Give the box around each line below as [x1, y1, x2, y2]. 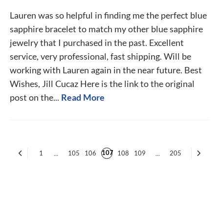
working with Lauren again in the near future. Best [10, 65, 202, 75]
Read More [61, 92, 105, 103]
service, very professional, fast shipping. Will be [10, 51, 191, 62]
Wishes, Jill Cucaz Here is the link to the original [10, 78, 195, 89]
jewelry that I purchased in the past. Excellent [10, 37, 184, 48]
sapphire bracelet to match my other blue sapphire [10, 23, 203, 34]
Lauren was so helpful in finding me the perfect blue [10, 10, 207, 21]
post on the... [10, 92, 59, 103]
